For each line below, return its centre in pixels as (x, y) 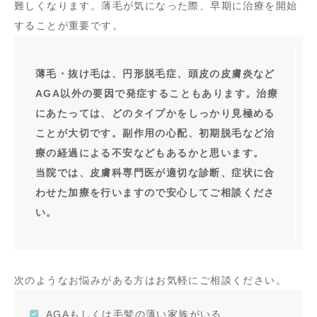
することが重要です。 (69, 26)
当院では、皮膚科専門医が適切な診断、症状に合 (155, 173)
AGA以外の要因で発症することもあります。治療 (157, 94)
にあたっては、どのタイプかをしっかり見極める (155, 114)
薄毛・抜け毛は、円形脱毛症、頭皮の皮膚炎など (155, 74)
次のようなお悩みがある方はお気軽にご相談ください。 (150, 281)
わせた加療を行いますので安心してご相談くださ (155, 193)
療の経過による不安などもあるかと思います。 (150, 153)
